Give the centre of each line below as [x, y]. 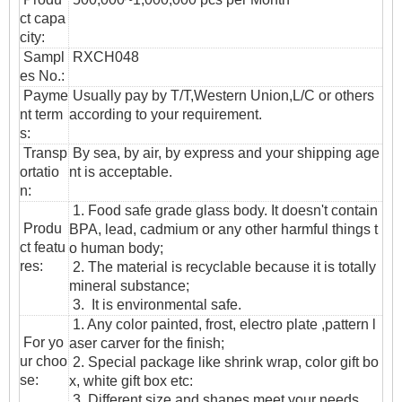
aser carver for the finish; [147, 344]
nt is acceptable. [121, 172]
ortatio [39, 172]
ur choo [44, 362]
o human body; [116, 249]
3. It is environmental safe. [155, 305]
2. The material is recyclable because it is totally [224, 267]
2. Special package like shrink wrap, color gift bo [224, 363]
